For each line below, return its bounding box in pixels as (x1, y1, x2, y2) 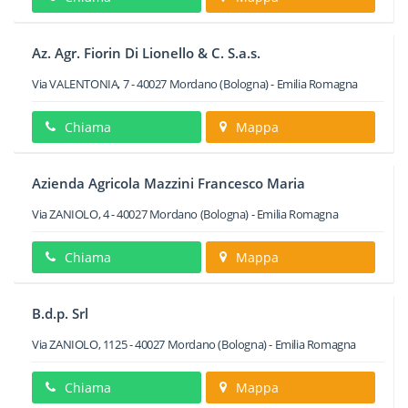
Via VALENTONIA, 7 (32, 76, 129, 92)
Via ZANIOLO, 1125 (32, 336, 127, 352)
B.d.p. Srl (32, 304, 88, 322)
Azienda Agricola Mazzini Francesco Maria (32, 174, 305, 192)
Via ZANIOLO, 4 (32, 206, 109, 222)
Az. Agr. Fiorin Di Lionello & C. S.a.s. (32, 44, 260, 62)
